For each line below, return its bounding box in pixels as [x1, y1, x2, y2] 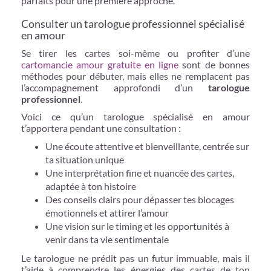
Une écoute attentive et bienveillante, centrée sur [45, 140, 249, 152]
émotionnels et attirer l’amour [45, 206, 169, 218]
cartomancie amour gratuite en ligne [21, 58, 179, 70]
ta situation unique [45, 153, 124, 165]
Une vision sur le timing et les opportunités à [45, 220, 229, 232]
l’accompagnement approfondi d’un [21, 81, 208, 93]
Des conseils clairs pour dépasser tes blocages [45, 193, 234, 205]
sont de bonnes [178, 58, 250, 70]
